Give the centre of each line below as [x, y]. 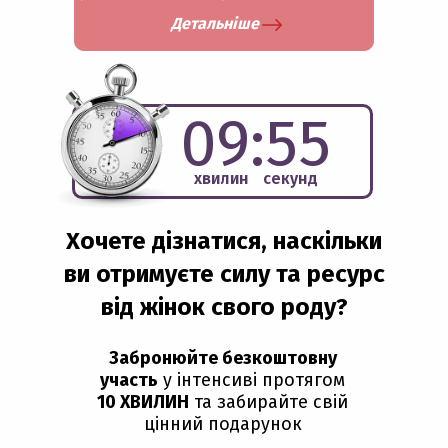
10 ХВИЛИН [143, 402]
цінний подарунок [222, 424]
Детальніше [215, 23]
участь [129, 380]
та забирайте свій [268, 402]
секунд [290, 178]
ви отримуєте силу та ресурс [224, 274]
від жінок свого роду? [224, 307]
